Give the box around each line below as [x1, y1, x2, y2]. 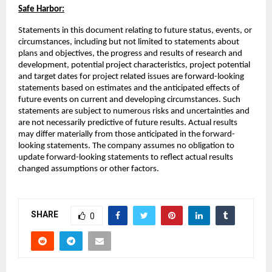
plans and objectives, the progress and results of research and [18, 49, 242, 58]
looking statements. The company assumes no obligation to [18, 141, 234, 151]
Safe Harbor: [18, 4, 64, 14]
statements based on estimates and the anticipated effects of [18, 83, 240, 93]
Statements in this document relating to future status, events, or [18, 25, 252, 35]
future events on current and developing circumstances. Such [18, 95, 240, 104]
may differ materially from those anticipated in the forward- [18, 129, 235, 139]
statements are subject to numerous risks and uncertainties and [18, 106, 250, 116]
